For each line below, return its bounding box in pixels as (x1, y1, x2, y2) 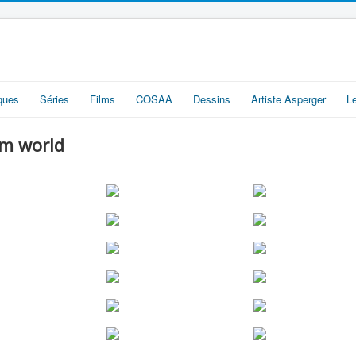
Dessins (193, 91, 230, 106)
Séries (40, 91, 69, 106)
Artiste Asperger (251, 91, 326, 106)
